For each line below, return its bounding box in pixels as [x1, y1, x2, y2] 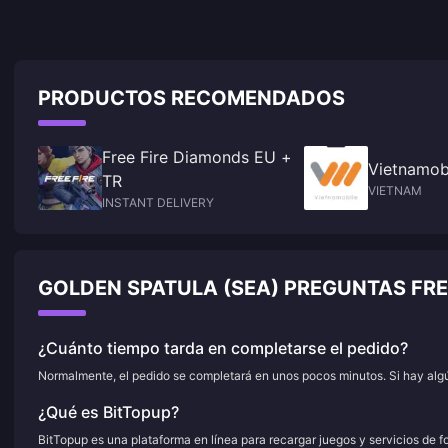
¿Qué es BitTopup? [38, 402, 179, 422]
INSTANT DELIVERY [102, 195, 214, 210]
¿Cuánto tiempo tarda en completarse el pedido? [38, 338, 408, 358]
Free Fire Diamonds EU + [102, 147, 292, 167]
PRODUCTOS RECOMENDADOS [38, 86, 345, 110]
